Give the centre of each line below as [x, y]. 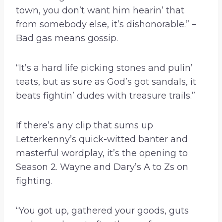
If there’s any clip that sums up [84, 126]
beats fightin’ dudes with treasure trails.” [106, 96]
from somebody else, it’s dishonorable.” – [106, 25]
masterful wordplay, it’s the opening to [102, 153]
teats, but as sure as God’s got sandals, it [106, 82]
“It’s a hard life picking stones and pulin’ [104, 68]
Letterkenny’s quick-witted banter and [102, 139]
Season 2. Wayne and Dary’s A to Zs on [102, 167]
